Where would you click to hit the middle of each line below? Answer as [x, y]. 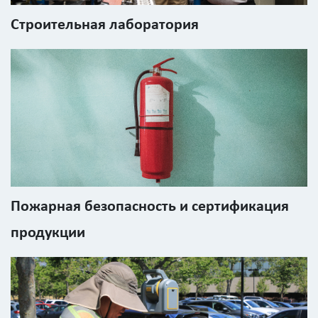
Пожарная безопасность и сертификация [150, 207]
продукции [48, 233]
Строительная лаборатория [105, 26]
